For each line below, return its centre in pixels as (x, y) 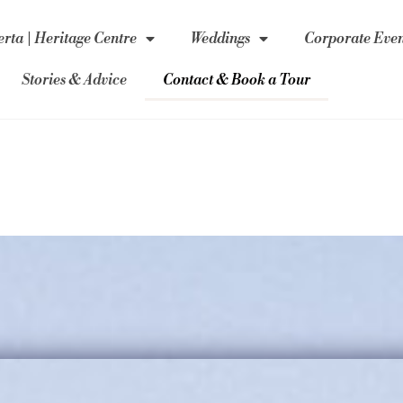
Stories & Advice (75, 80)
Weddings (221, 39)
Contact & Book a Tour (237, 80)
